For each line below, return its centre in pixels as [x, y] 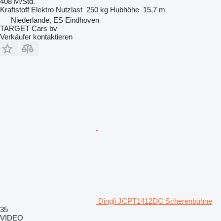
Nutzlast [69, 9]
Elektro [42, 9]
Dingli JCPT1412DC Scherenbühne [155, 201]
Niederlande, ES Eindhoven [55, 20]
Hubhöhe [125, 9]
